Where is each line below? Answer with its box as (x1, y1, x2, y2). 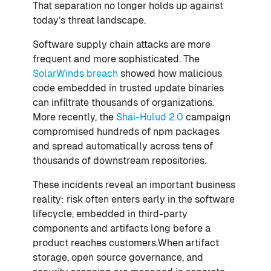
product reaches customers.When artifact (33, 237, 219, 249)
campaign (183, 111, 230, 123)
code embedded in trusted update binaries (33, 82, 224, 94)
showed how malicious (118, 67, 222, 79)
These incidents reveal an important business (33, 178, 235, 191)
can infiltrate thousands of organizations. (33, 96, 214, 108)
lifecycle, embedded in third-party (33, 207, 188, 220)
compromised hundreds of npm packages (33, 125, 220, 137)
